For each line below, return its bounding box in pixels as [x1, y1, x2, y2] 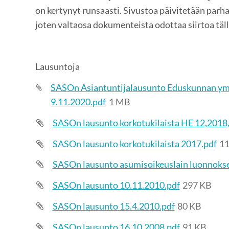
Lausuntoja [35, 61, 80, 73]
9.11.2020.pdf [51, 96, 106, 108]
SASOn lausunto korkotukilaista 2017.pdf [52, 138, 217, 149]
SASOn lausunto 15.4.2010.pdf [52, 200, 175, 212]
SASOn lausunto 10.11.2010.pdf [52, 179, 180, 191]
